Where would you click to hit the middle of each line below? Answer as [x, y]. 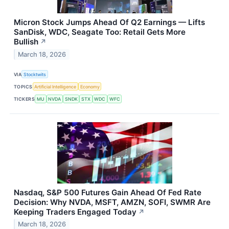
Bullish [26, 42]
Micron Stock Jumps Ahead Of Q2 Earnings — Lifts [109, 22]
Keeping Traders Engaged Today [75, 212]
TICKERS [25, 99]
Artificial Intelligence [55, 86]
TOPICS [23, 86]
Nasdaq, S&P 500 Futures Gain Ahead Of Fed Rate [108, 192]
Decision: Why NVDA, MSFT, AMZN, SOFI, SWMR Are [112, 202]
